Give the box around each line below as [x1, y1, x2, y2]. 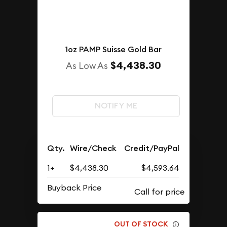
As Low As [66, 59, 108, 71]
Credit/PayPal [124, 142, 180, 154]
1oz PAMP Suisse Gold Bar [65, 44, 162, 55]
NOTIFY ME [94, 100, 137, 111]
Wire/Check [70, 142, 117, 154]
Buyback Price [47, 182, 102, 193]
